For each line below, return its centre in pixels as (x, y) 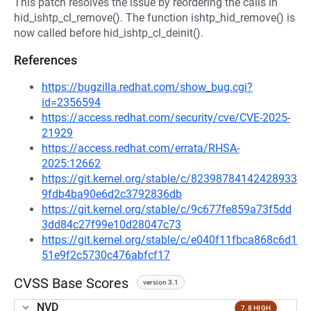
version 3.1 (161, 282)
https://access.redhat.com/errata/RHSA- (141, 148)
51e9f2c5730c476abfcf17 (106, 255)
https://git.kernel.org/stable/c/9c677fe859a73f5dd (167, 209)
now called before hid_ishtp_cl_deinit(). (109, 33)
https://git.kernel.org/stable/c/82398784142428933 (169, 179)
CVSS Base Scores (71, 283)
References (45, 60)
